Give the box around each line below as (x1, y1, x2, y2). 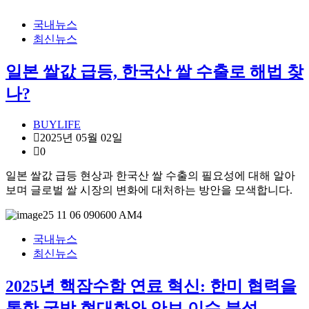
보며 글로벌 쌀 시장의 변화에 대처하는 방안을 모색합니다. (6, 183, 292, 196)
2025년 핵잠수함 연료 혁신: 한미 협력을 (6, 277, 297, 295)
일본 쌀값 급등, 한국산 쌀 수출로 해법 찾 (6, 62, 303, 81)
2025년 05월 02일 (40, 131, 123, 143)
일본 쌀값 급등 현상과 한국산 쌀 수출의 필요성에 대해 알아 (6, 169, 295, 181)
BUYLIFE (33, 118, 81, 130)
